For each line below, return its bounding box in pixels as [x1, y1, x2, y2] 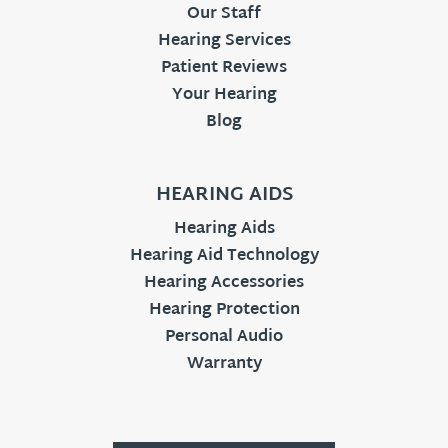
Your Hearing [171, 80, 277, 110]
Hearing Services [157, 26, 291, 56]
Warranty [186, 349, 262, 379]
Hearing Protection [148, 295, 300, 325]
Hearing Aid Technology [129, 241, 319, 271]
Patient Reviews [161, 53, 287, 83]
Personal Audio [165, 322, 283, 352]
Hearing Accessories [144, 268, 304, 298]
